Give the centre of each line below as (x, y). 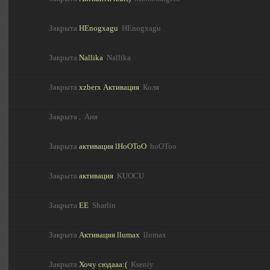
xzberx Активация (109, 88)
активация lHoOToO (113, 147)
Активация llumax (110, 235)
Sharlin (104, 206)
